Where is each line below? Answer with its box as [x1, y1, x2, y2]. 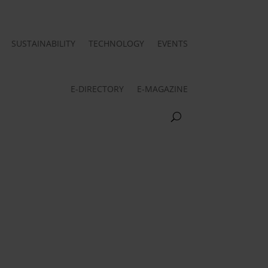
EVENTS [157, 37, 188, 49]
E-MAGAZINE [136, 83, 188, 95]
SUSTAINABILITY [11, 37, 75, 49]
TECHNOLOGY [88, 37, 144, 49]
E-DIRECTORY [70, 83, 124, 95]
